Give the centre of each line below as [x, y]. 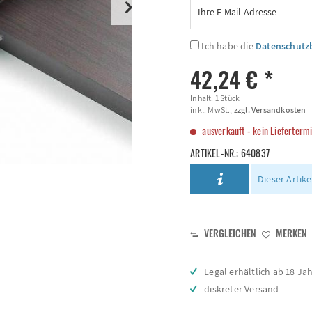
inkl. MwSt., [211, 110]
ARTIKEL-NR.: [216, 153]
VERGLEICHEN [229, 233]
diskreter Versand [242, 289]
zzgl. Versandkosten [269, 110]
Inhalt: [203, 98]
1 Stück [227, 98]
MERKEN [292, 233]
